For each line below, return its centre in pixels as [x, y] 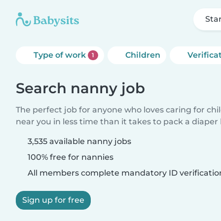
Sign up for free [53, 200]
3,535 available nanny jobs [79, 141]
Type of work [61, 55]
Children [143, 55]
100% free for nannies [70, 157]
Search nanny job [80, 88]
